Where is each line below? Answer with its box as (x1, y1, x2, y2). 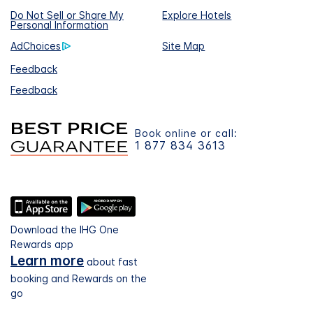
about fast (84, 255, 138, 268)
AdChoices (10, 40, 61, 52)
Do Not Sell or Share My (10, 9, 124, 22)
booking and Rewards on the (10, 272, 147, 284)
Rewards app (10, 238, 73, 250)
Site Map (162, 40, 205, 52)
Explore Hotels (162, 9, 232, 22)
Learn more (10, 252, 84, 269)
